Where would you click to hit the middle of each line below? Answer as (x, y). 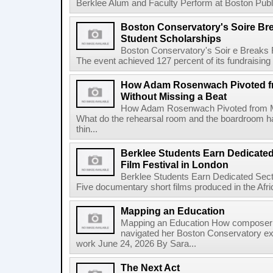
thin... (87, 129)
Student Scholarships (171, 38)
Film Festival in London (175, 165)
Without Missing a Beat (174, 96)
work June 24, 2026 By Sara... (136, 244)
